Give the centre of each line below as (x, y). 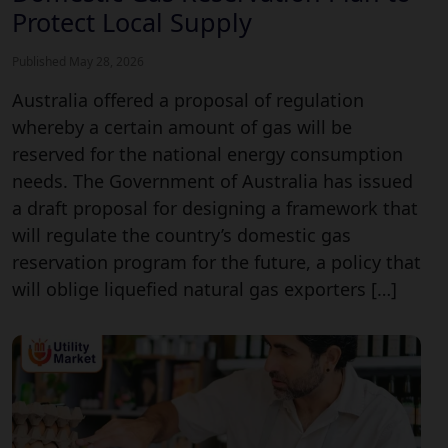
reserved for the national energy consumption (207, 153)
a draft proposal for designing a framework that (215, 207)
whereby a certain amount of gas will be (182, 126)
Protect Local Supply (132, 21)
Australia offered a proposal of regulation (188, 99)
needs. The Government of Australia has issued (212, 180)
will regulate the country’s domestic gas (181, 234)
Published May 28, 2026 (78, 61)
